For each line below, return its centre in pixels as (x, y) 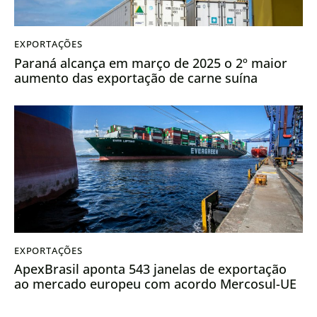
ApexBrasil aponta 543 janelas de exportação (150, 269)
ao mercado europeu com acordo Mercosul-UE (155, 284)
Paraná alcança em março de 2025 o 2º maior (151, 63)
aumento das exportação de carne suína (136, 77)
